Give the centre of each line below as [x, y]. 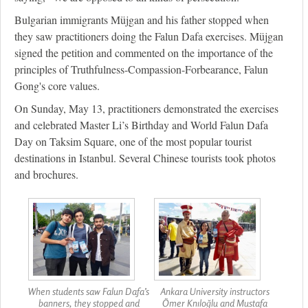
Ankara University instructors [214, 291]
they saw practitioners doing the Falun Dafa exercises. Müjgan [149, 36]
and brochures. [46, 175]
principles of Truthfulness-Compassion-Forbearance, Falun [141, 69]
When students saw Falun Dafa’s [89, 291]
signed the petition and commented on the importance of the [144, 53]
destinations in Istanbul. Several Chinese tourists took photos [145, 158]
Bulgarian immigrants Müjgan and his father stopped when [142, 20]
